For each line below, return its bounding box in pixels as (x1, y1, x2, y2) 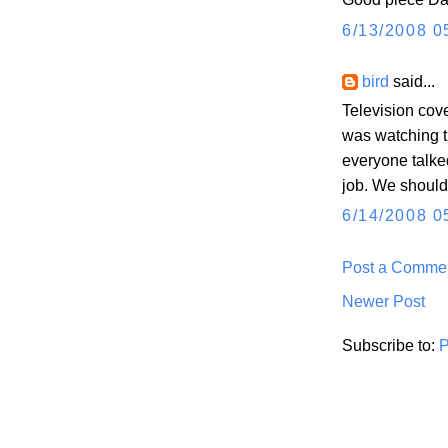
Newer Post (342, 292, 425, 310)
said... (389, 72, 435, 90)
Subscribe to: (342, 337, 439, 355)
